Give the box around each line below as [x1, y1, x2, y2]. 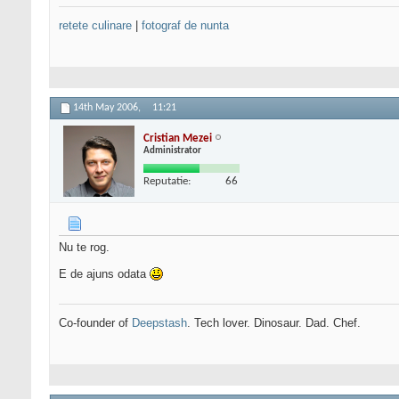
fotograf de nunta [142, 19, 229, 33]
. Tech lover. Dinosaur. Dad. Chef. [187, 316, 361, 330]
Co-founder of [59, 316, 132, 330]
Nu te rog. [59, 240, 110, 255]
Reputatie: [143, 175, 191, 187]
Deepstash [132, 316, 187, 330]
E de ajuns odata [59, 267, 150, 281]
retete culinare [59, 19, 132, 33]
